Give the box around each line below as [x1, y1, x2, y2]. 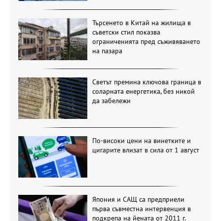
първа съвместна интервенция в [92, 204, 191, 214]
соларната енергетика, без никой [92, 86, 195, 96]
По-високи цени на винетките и [92, 136, 191, 145]
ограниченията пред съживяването [92, 37, 200, 46]
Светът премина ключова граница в [92, 77, 201, 86]
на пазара [92, 46, 122, 56]
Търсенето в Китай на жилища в [92, 18, 191, 28]
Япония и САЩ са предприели [92, 195, 184, 204]
